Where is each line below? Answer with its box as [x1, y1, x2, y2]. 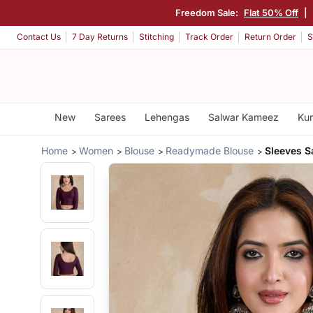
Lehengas [144, 111, 189, 123]
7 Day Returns [72, 31, 128, 43]
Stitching [139, 31, 174, 43]
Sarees [94, 111, 126, 123]
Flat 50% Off [244, 6, 298, 18]
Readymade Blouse [166, 144, 254, 156]
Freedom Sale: [175, 6, 240, 18]
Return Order [245, 31, 296, 43]
